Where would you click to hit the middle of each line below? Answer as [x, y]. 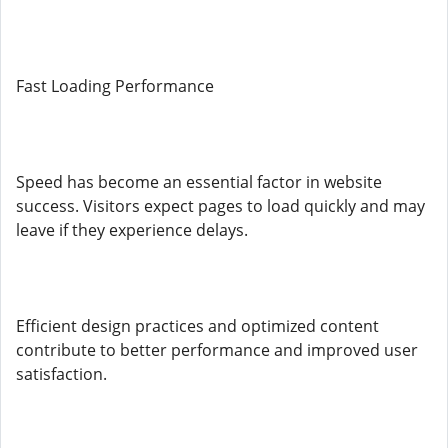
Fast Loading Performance [115, 86]
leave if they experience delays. [132, 230]
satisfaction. [61, 374]
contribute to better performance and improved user [217, 350]
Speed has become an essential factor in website [199, 182]
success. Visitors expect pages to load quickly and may [220, 206]
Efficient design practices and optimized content [197, 326]
